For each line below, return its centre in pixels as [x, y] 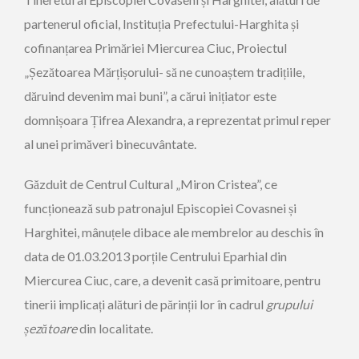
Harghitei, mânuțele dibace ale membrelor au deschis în [174, 232]
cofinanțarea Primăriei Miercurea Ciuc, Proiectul [155, 48]
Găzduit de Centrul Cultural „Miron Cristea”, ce [151, 184]
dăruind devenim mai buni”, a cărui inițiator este [150, 96]
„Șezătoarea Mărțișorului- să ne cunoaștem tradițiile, [164, 72]
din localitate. [116, 328]
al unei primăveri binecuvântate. [110, 144]
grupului [289, 304]
